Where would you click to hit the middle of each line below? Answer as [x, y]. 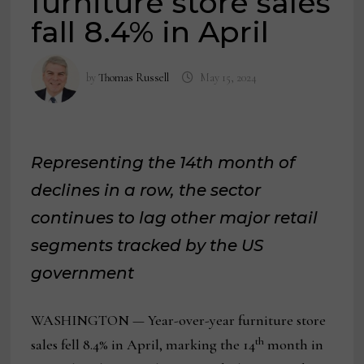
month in [294, 345]
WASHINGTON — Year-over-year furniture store [179, 321]
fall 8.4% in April [150, 32]
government [83, 273]
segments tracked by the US [147, 246]
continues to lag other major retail [175, 218]
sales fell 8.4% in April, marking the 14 [143, 345]
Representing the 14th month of [163, 163]
